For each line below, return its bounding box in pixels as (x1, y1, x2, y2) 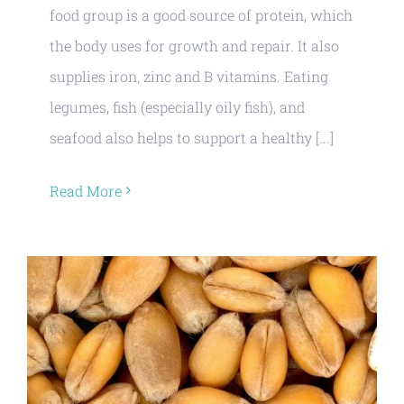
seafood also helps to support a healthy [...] (50, 127, 334, 147)
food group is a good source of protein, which (50, 5, 353, 24)
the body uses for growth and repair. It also (50, 35, 339, 55)
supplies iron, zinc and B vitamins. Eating (50, 66, 328, 86)
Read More (50, 180, 122, 200)
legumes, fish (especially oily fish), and (50, 96, 305, 116)
